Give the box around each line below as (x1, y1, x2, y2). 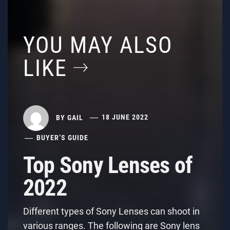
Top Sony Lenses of (23, 151, 193, 179)
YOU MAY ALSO (23, 31, 172, 59)
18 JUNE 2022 (102, 113, 149, 122)
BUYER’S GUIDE (36, 133, 89, 142)
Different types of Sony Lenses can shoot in (23, 205, 200, 217)
